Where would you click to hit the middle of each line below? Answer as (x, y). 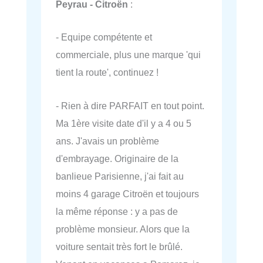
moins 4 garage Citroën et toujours (127, 193)
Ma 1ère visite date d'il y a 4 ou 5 (124, 123)
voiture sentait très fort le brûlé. (119, 246)
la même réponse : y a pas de (117, 211)
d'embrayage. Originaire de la (117, 158)
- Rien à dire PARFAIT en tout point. (130, 105)
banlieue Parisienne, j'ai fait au (120, 176)
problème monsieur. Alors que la (123, 229)
